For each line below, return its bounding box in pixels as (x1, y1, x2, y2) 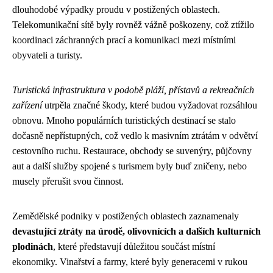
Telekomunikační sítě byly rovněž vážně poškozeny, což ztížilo (12, 19, 254, 30)
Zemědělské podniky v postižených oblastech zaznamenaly (12, 210, 239, 221)
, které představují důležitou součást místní (53, 241, 215, 252)
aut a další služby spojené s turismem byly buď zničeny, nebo (12, 160, 247, 171)
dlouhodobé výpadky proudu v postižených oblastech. (12, 4, 220, 15)
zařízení (12, 99, 42, 110)
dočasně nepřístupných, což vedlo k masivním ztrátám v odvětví (12, 130, 258, 141)
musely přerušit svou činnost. (12, 175, 124, 186)
